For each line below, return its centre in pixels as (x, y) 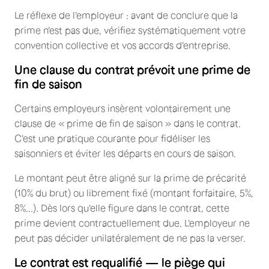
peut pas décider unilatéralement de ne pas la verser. (130, 237)
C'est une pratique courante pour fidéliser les (112, 138)
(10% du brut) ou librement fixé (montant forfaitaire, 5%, (134, 192)
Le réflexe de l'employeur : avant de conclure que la (126, 15)
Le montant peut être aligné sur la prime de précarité (130, 177)
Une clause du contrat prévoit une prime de (132, 69)
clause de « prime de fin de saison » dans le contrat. (128, 123)
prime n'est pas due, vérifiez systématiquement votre (130, 30)
